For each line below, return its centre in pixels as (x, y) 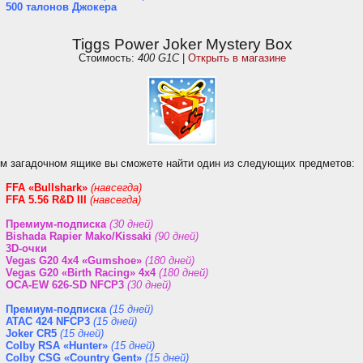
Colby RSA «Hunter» (57, 346)
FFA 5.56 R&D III (46, 200)
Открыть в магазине (237, 58)
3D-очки (26, 248)
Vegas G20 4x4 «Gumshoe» (74, 261)
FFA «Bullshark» (47, 188)
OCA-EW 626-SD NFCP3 (65, 285)
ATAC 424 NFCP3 (48, 321)
